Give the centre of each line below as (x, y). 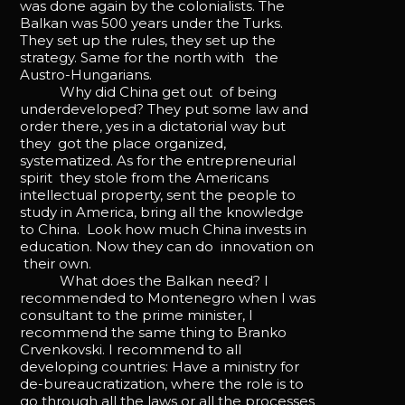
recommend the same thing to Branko (154, 332)
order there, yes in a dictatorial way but (153, 126)
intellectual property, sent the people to (158, 194)
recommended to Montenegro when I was (168, 297)
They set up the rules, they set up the (148, 40)
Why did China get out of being (149, 91)
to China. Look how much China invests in (164, 229)
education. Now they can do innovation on (167, 246)
